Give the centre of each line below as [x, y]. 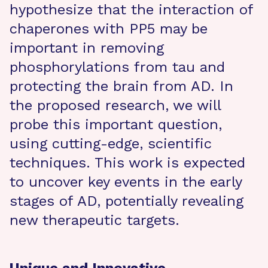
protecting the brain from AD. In [121, 86]
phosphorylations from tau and [117, 67]
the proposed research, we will [115, 105]
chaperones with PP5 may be [109, 29]
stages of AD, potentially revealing [127, 201]
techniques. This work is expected [127, 163]
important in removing [87, 48]
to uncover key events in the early [126, 182]
